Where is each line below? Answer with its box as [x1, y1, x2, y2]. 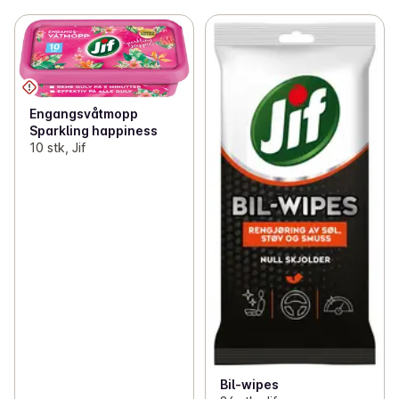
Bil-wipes [219, 377, 279, 393]
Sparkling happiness [29, 123, 158, 139]
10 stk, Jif [29, 140, 85, 156]
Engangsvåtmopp [29, 106, 138, 122]
